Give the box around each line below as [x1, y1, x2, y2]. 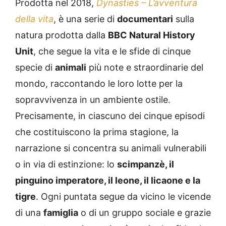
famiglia [43, 207, 78, 218]
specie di [15, 62, 55, 73]
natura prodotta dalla [15, 29, 108, 40]
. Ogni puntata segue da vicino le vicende [36, 191, 211, 202]
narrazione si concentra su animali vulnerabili [15, 142, 206, 153]
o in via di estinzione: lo [15, 158, 117, 169]
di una [15, 207, 43, 218]
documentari [117, 13, 173, 24]
